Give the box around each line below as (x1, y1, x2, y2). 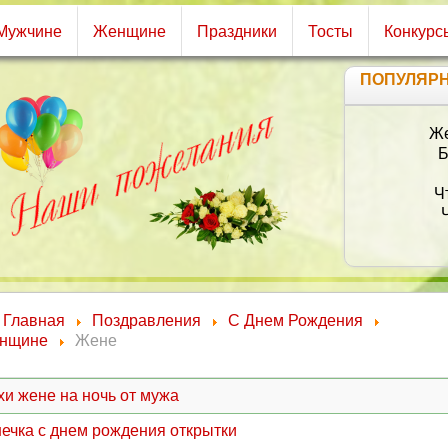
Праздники (197, 23, 277, 40)
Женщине (93, 23, 166, 40)
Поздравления (92, 312, 201, 329)
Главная (3, 312, 65, 329)
